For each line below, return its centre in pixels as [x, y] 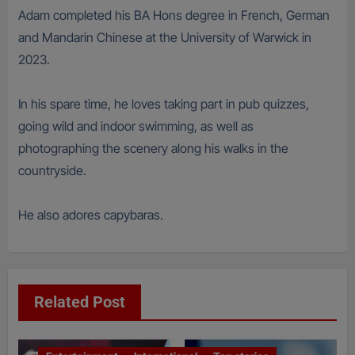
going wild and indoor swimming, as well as [136, 126]
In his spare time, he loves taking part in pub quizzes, [163, 104]
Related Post [79, 302]
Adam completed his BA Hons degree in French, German [174, 15]
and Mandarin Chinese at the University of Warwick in [164, 38]
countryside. [52, 171]
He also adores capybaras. [90, 215]
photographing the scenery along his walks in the [153, 149]
